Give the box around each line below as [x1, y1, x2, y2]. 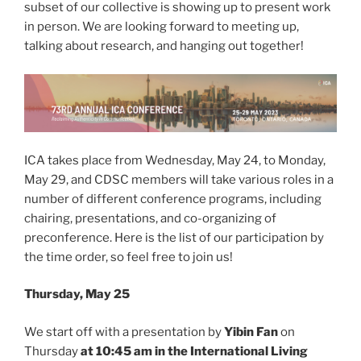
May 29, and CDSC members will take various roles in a [24, 172, 334, 187]
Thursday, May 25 [24, 287, 130, 302]
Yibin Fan [224, 324, 278, 339]
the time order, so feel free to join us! [24, 249, 233, 264]
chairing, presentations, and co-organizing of [24, 210, 276, 226]
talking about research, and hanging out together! [24, 39, 304, 54]
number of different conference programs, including [24, 191, 322, 206]
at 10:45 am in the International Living [81, 343, 308, 359]
